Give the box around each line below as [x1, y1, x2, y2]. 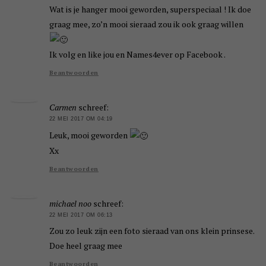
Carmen [49, 102, 77, 113]
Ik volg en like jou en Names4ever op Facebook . [49, 49, 226, 61]
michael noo [49, 198, 91, 210]
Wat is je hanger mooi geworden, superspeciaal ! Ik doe [49, 3, 251, 15]
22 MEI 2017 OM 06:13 [49, 212, 113, 218]
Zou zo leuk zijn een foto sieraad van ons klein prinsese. [49, 225, 254, 237]
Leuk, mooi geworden [49, 129, 129, 141]
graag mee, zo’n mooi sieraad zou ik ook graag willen [49, 18, 243, 30]
